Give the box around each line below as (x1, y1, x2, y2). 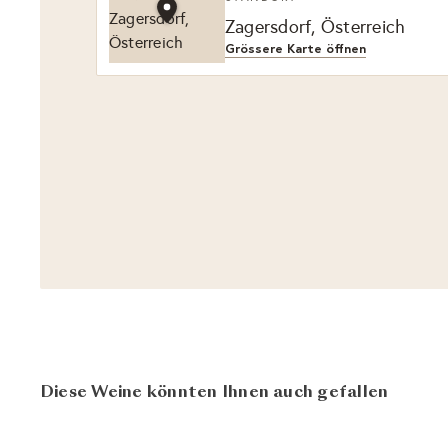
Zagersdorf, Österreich (225, 15, 406, 38)
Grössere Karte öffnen (225, 39, 366, 57)
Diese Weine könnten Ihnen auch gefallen (40, 384, 389, 401)
